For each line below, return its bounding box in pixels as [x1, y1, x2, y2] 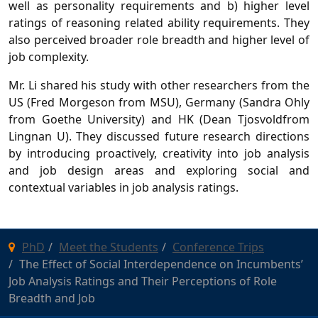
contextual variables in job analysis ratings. [9, 179, 238, 195]
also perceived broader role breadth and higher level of [9, 31, 309, 48]
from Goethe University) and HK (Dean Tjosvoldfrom [9, 111, 309, 127]
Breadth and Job [9, 290, 95, 306]
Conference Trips [172, 238, 264, 255]
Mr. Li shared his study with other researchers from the [9, 77, 309, 93]
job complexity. [9, 48, 89, 65]
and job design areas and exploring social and [9, 162, 309, 178]
